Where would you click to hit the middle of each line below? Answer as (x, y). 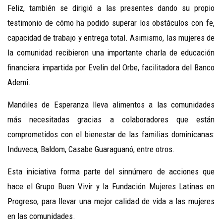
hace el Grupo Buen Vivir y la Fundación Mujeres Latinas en (111, 187)
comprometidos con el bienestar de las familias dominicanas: (111, 135)
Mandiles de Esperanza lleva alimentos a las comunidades (111, 105)
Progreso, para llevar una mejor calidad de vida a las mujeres (111, 201)
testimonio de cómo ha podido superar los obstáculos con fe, (111, 23)
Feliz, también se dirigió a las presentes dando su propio (111, 8)
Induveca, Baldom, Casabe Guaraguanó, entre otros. (91, 149)
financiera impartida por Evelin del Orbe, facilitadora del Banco (111, 68)
